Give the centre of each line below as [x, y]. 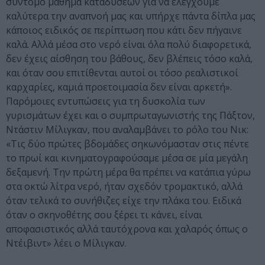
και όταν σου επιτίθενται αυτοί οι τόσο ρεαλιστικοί [122, 73]
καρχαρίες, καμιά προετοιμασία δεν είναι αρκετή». [119, 87]
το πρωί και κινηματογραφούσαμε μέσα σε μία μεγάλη [127, 158]
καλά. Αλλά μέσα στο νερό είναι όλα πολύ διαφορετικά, [129, 45]
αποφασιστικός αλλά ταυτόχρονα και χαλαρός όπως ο [127, 229]
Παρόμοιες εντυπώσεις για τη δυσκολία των [106, 101]
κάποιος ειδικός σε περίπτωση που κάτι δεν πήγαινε [124, 30]
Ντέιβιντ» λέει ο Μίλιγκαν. [69, 243]
